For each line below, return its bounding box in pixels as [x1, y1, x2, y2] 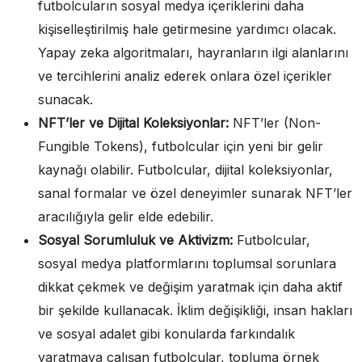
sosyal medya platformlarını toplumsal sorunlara [38, 255, 336, 271]
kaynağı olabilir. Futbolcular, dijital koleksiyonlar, [38, 161, 333, 178]
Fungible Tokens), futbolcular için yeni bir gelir [38, 137, 323, 154]
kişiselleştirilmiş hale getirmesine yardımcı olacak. [38, 20, 336, 37]
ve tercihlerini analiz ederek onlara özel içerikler [38, 67, 332, 84]
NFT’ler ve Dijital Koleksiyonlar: [38, 114, 229, 131]
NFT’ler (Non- [229, 114, 321, 131]
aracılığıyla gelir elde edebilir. [38, 208, 213, 225]
